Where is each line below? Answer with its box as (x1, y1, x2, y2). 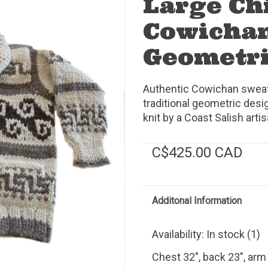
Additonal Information (152, 194, 242, 206)
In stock (206, 227, 245, 240)
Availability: (152, 227, 206, 240)
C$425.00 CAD (152, 144, 243, 161)
